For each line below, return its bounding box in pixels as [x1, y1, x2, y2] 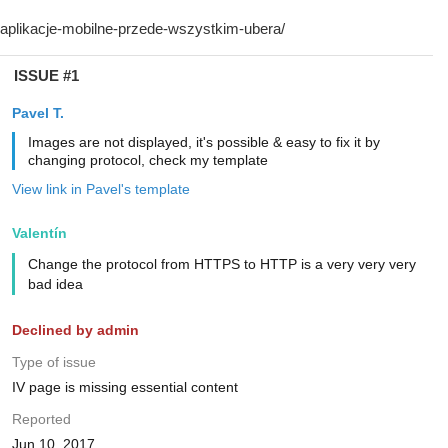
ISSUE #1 [13, 67, 79, 84]
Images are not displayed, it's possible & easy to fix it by [27, 134, 380, 150]
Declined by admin [11, 322, 139, 338]
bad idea [27, 276, 83, 292]
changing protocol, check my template [27, 152, 268, 168]
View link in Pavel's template [11, 181, 190, 197]
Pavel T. [11, 105, 64, 121]
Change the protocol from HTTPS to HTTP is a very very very [27, 256, 416, 272]
